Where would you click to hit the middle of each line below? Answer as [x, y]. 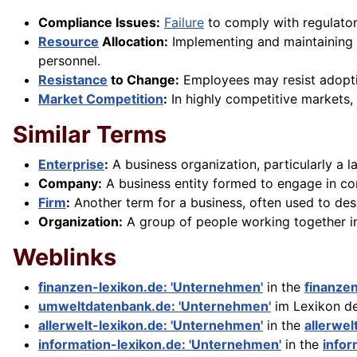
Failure [184, 23]
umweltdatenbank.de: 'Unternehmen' [155, 306]
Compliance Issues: [99, 23]
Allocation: [133, 42]
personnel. [69, 61]
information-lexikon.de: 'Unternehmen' [160, 345]
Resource [69, 42]
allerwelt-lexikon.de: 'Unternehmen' [151, 326]
